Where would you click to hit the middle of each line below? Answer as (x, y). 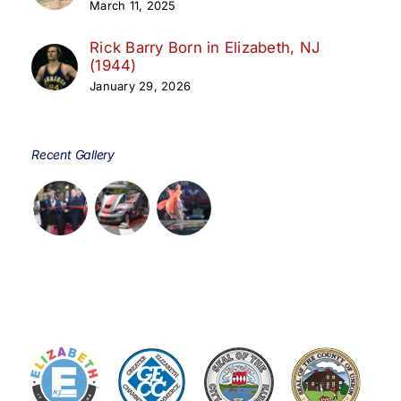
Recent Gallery (73, 154)
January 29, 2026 (141, 85)
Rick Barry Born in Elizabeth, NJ (205, 47)
